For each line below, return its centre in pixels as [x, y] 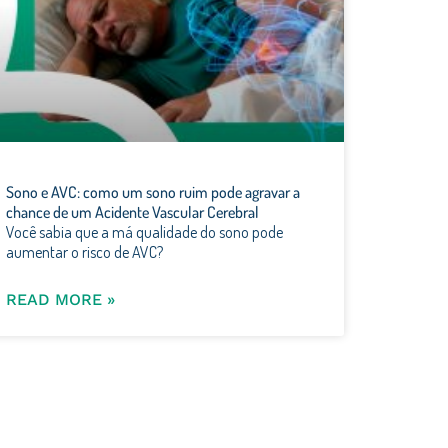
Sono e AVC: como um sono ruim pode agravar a [153, 191]
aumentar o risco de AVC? [84, 251]
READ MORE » [60, 299]
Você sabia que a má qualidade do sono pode [144, 231]
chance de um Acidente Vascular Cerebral [132, 211]
